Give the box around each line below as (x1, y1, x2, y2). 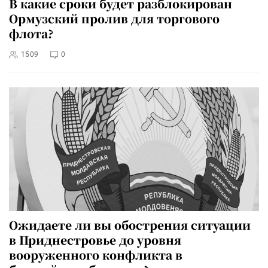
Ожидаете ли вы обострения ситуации (9, 217, 251, 233)
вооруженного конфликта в (9, 246, 182, 263)
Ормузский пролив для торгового (9, 10, 220, 26)
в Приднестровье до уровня (9, 232, 181, 248)
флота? (9, 25, 53, 41)
